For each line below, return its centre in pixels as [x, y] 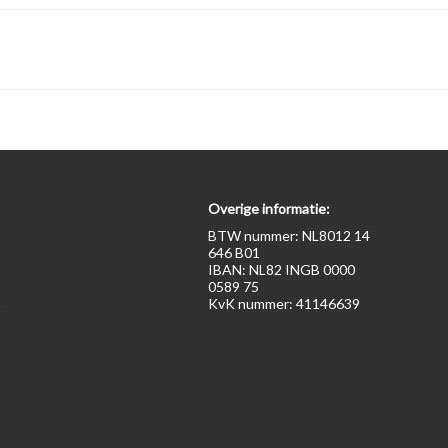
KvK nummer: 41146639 [283, 303]
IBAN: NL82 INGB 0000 [281, 269]
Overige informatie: [268, 208]
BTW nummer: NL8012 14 [288, 235]
